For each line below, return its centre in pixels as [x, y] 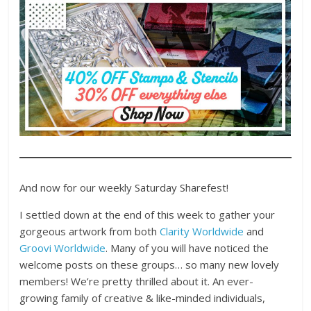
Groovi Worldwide [63, 247]
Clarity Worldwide [202, 231]
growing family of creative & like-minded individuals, [143, 297]
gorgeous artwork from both [90, 231]
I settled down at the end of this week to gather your [148, 214]
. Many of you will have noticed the [187, 247]
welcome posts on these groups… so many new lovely [150, 264]
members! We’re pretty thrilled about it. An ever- [137, 281]
